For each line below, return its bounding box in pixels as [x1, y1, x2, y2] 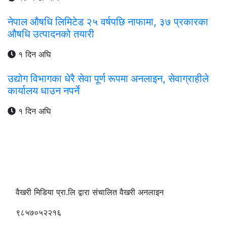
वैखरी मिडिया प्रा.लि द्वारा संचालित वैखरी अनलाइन [16, 186, 164, 197]
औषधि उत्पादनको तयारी [8, 27, 94, 40]
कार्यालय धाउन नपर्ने [8, 84, 80, 97]
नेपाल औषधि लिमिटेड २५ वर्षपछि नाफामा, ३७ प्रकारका [8, 15, 208, 28]
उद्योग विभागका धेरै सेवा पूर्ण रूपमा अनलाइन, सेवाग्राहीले [8, 72, 209, 85]
